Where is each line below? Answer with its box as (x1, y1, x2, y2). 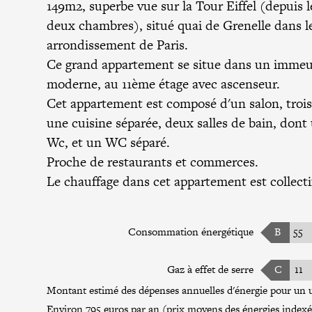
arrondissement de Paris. (47, 36, 189, 54)
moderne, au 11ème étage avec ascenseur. (47, 75, 281, 93)
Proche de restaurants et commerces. (47, 153, 259, 171)
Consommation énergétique (127, 224, 253, 239)
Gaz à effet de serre (166, 262, 253, 276)
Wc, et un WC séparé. (47, 133, 171, 152)
